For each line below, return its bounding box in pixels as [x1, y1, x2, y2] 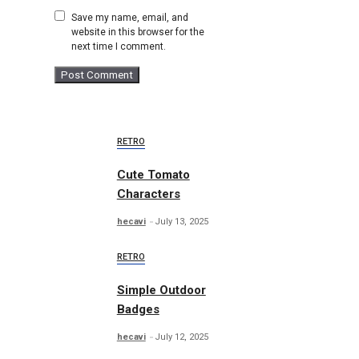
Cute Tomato [116, 167, 190, 183]
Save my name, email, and [71, 12, 188, 24]
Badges [116, 302, 159, 317]
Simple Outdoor [116, 283, 206, 298]
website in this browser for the [71, 26, 204, 38]
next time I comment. [71, 41, 166, 53]
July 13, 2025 [155, 216, 208, 228]
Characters [116, 187, 180, 202]
